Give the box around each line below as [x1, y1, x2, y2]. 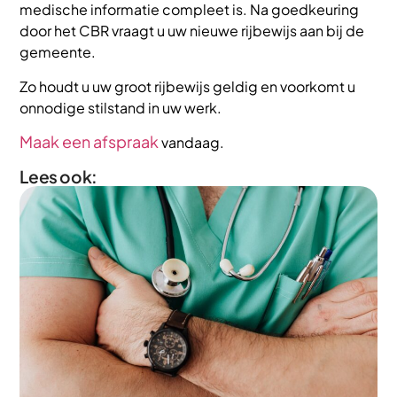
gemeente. [19, 43, 97, 62]
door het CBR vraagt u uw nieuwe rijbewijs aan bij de [19, 21, 365, 41]
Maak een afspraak [19, 131, 160, 152]
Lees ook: [19, 166, 97, 188]
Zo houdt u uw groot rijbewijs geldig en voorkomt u [19, 76, 356, 96]
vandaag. [159, 133, 225, 152]
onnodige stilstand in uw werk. [19, 97, 222, 117]
